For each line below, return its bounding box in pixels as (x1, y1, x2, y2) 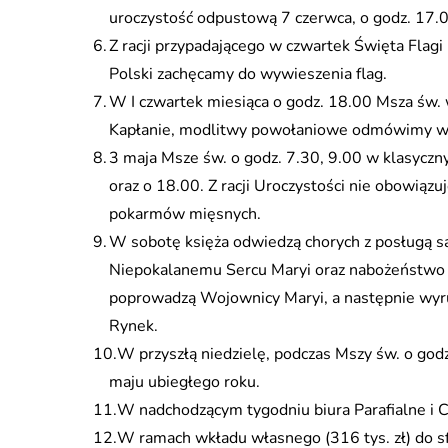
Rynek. (109, 315, 158, 337)
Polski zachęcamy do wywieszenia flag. (109, 63, 387, 85)
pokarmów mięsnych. (109, 203, 261, 225)
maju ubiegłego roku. (109, 371, 260, 393)
